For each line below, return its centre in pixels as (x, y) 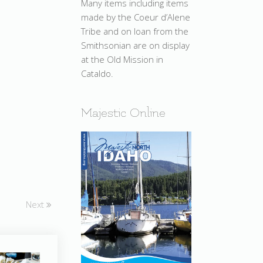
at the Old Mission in (122, 59)
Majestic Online (123, 113)
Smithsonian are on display (135, 45)
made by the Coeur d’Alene (136, 17)
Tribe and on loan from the (135, 31)
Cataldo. (97, 73)
